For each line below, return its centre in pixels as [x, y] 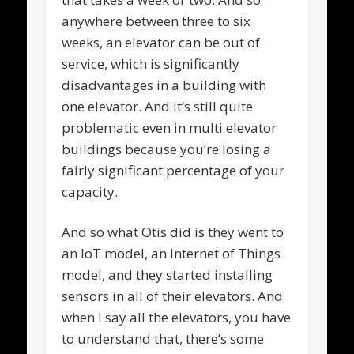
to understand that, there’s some [163, 338]
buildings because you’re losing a [167, 149]
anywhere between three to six [156, 21]
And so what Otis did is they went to [173, 232]
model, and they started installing [168, 274]
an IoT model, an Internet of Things [171, 253]
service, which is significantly [151, 63]
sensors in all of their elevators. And [173, 296]
